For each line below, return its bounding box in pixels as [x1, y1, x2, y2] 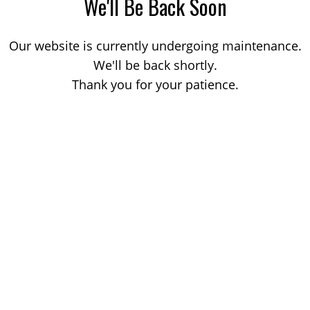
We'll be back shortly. [93, 57, 217, 73]
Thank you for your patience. [71, 76, 239, 93]
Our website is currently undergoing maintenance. [8, 37, 302, 54]
